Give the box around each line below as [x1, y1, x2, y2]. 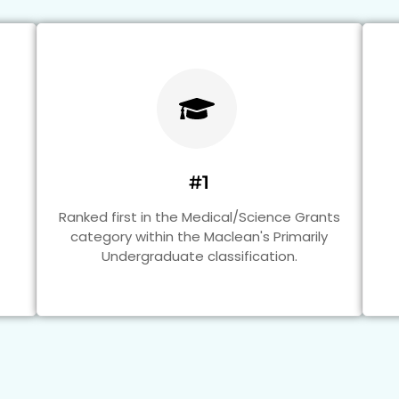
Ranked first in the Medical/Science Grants [58, 207, 340, 226]
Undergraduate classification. [101, 246, 297, 265]
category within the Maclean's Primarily [70, 226, 329, 246]
